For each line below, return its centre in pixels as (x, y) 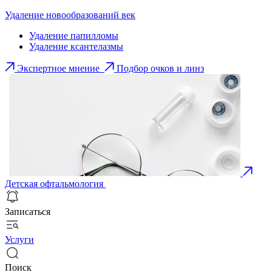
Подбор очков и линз (160, 68)
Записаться (28, 212)
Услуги (19, 240)
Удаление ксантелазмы (76, 46)
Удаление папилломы (74, 36)
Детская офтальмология (54, 184)
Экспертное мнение (58, 68)
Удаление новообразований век (70, 15)
